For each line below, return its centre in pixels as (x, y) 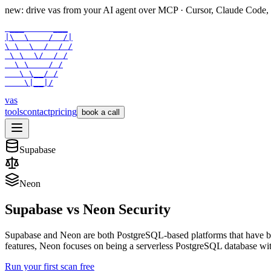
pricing (64, 112)
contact (37, 112)
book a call (101, 112)
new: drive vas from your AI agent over (80, 10)
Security (143, 209)
